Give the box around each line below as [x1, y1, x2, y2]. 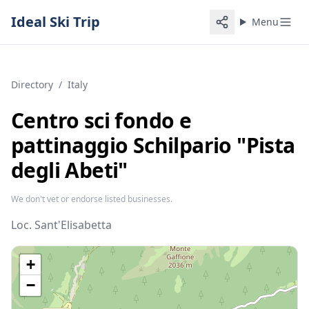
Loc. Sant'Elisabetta [11, 217, 112, 232]
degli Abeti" [11, 156, 128, 184]
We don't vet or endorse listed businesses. [11, 193, 172, 205]
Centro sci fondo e [11, 106, 192, 134]
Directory [11, 78, 53, 91]
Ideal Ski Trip [11, 12, 100, 31]
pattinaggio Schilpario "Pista [11, 131, 295, 159]
